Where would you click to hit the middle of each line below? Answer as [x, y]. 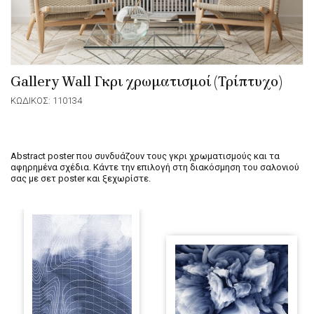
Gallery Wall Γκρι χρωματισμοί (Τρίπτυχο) [146, 82]
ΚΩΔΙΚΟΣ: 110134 [46, 101]
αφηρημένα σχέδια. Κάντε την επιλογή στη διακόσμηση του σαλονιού [155, 167]
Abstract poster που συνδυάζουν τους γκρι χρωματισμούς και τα [145, 156]
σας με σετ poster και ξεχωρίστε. [81, 178]
